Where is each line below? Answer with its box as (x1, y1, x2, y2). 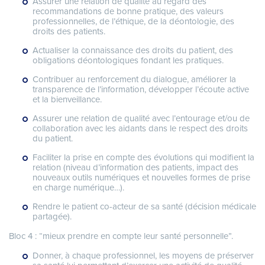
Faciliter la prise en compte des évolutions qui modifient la (33, 151, 254, 164)
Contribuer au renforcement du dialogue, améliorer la (33, 73, 236, 86)
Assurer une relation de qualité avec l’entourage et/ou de (33, 112, 250, 125)
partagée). (33, 210, 72, 224)
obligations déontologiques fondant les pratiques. (33, 54, 224, 67)
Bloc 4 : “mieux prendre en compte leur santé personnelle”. (9, 230, 233, 243)
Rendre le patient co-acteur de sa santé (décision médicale (33, 200, 256, 214)
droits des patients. (33, 25, 105, 38)
